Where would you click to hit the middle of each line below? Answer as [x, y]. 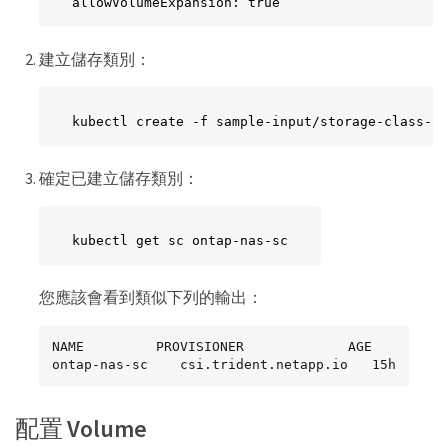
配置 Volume [81, 429]
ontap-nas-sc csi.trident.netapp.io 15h [224, 365]
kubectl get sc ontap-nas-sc [180, 241]
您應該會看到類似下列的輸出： [151, 297]
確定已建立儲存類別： [119, 178]
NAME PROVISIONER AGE [212, 347]
